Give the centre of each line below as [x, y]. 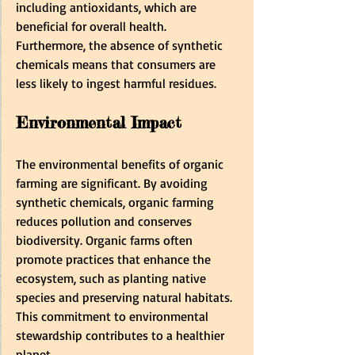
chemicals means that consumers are [117, 64]
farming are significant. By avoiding [113, 183]
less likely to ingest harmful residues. [116, 83]
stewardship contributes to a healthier [122, 335]
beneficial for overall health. [93, 26]
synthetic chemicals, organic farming [116, 202]
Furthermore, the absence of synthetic [121, 45]
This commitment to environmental [114, 316]
